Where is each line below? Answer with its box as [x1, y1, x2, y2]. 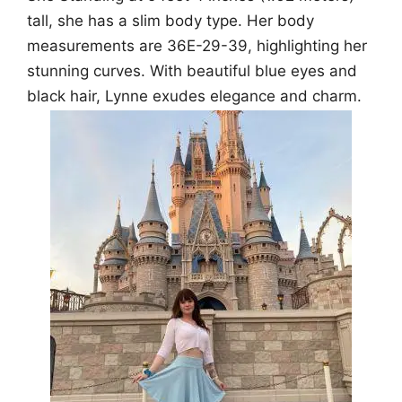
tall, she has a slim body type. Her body [27, 12, 314, 31]
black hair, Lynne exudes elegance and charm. [27, 87, 362, 106]
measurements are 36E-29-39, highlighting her [27, 37, 367, 56]
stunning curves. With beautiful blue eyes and [27, 62, 357, 81]
